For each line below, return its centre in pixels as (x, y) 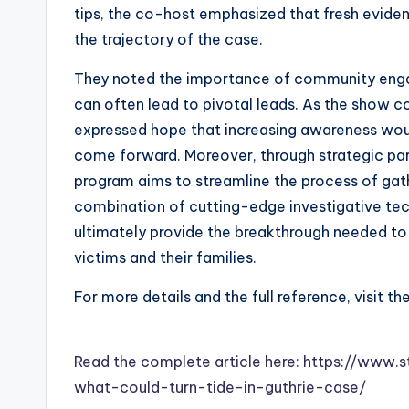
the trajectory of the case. (168, 39)
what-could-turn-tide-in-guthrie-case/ (220, 387)
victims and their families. (165, 257)
